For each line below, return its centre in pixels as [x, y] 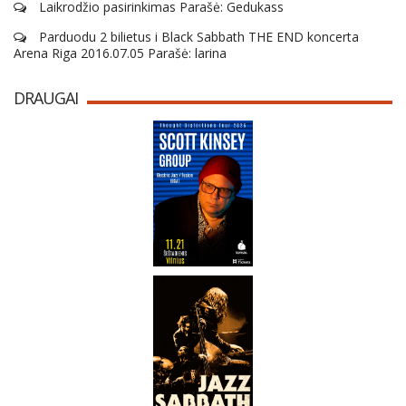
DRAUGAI [46, 97]
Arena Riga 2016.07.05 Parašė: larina [120, 53]
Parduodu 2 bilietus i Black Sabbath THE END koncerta [197, 36]
